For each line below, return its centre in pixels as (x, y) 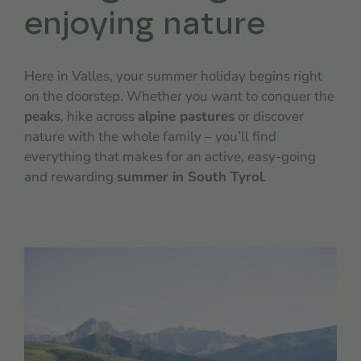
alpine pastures (186, 116)
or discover (269, 116)
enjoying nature (145, 24)
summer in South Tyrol (190, 177)
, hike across (99, 116)
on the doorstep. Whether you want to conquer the (179, 96)
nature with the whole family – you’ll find (150, 137)
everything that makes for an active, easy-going (170, 157)
